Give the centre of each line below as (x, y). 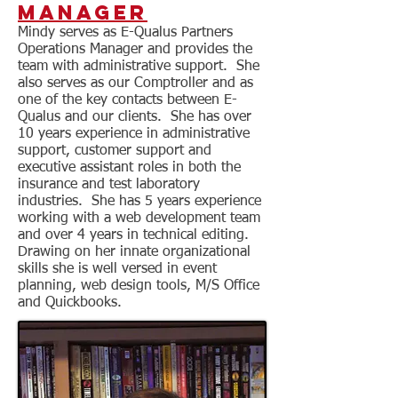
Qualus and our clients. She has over (135, 117)
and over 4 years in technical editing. (135, 235)
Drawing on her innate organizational (134, 252)
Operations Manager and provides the (135, 50)
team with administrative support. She (139, 67)
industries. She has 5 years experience (139, 202)
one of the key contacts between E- (127, 100)
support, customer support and (115, 151)
